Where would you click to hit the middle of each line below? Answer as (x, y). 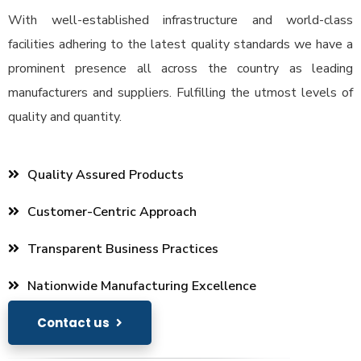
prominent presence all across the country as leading (180, 68)
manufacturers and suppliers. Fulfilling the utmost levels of (180, 93)
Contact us (73, 323)
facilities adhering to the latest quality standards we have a (180, 44)
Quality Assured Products (106, 175)
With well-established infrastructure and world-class (180, 20)
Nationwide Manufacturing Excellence (142, 286)
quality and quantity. (65, 117)
